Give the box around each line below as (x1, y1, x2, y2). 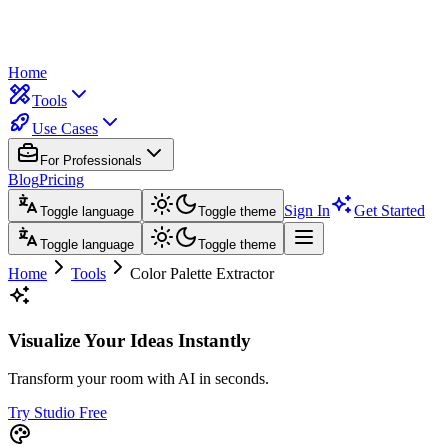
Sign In (284, 202, 330, 219)
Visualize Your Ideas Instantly (8, 329, 251, 351)
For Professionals (40, 153, 142, 168)
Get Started (354, 202, 425, 219)
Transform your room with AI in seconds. (8, 370, 269, 388)
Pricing (39, 171, 84, 188)
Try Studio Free (8, 404, 107, 422)
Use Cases (32, 120, 98, 137)
